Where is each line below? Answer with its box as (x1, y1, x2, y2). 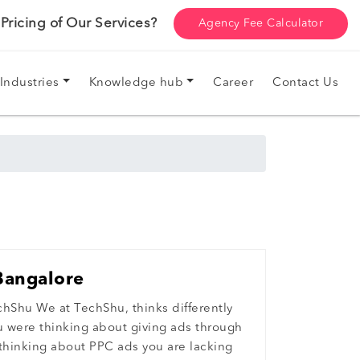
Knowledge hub (88, 76, 184, 89)
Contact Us (272, 76, 338, 89)
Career (213, 76, 253, 89)
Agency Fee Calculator (198, 18, 323, 29)
